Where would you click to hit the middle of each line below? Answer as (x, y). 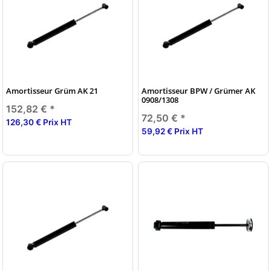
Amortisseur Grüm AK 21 (52, 90)
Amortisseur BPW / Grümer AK (198, 90)
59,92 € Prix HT (172, 131)
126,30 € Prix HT (39, 122)
